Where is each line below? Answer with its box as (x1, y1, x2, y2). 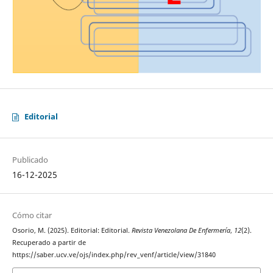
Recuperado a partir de (12, 238, 86, 247)
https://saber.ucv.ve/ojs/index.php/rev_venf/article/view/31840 (12, 250, 216, 260)
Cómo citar (12, 210, 52, 221)
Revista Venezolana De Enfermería (131, 226, 230, 235)
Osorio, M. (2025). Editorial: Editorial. (12, 226, 132, 235)
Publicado (12, 154, 48, 166)
